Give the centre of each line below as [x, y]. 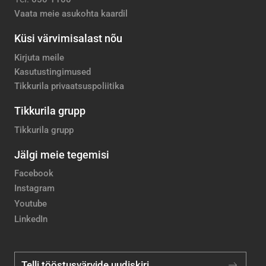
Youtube [31, 204]
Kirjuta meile [39, 58]
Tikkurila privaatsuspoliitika [69, 86]
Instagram [34, 189]
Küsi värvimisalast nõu [68, 39]
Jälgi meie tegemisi [62, 154]
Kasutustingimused [53, 72]
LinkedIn [31, 219]
